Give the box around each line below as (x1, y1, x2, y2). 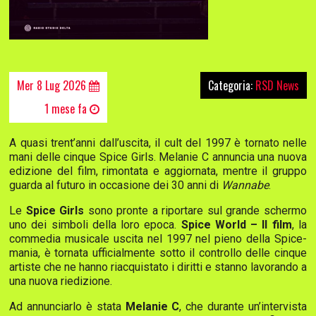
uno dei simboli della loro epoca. (9, 217, 181, 231)
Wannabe (221, 178, 269, 192)
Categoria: (208, 76, 255, 94)
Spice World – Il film (181, 217, 292, 231)
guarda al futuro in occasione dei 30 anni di (9, 178, 221, 192)
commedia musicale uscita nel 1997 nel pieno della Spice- (9, 231, 307, 245)
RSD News (255, 76, 299, 94)
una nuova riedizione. (9, 274, 112, 288)
